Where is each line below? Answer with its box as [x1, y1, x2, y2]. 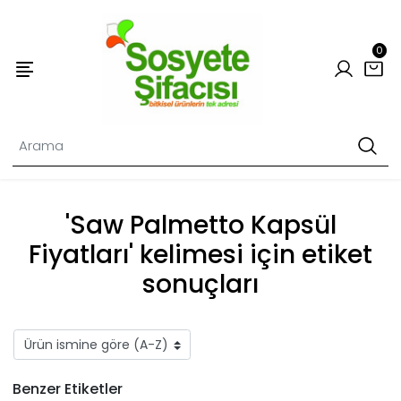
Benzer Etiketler [13, 378, 123, 399]
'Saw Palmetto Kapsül [64, 208, 337, 243]
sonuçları [142, 267, 259, 303]
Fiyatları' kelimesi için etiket [29, 237, 372, 273]
